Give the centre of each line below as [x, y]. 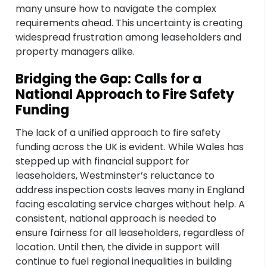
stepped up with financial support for [103, 161]
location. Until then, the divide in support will [118, 247]
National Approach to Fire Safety [125, 94]
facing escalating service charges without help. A [131, 204]
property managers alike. [75, 52]
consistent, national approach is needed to [116, 218]
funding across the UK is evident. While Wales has [130, 147]
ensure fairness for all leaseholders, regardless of [131, 233]
